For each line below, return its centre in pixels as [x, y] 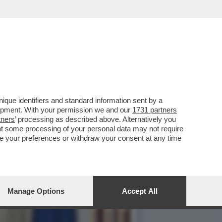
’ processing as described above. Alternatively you [95, 119]
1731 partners [155, 110]
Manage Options [36, 191]
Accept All [140, 191]
